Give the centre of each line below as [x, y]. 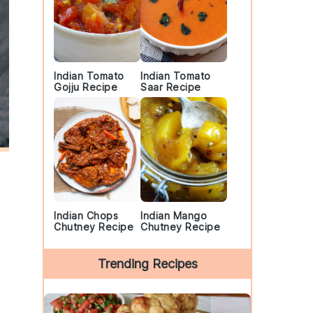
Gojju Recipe [86, 87]
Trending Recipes [147, 264]
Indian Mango [174, 216]
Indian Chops [86, 216]
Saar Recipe [171, 87]
